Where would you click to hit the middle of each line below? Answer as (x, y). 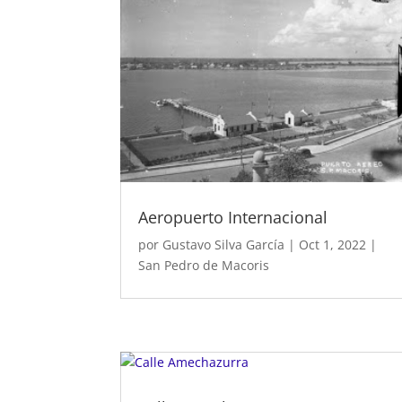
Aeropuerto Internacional (233, 217)
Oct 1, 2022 (333, 245)
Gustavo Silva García (224, 245)
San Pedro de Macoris (204, 265)
